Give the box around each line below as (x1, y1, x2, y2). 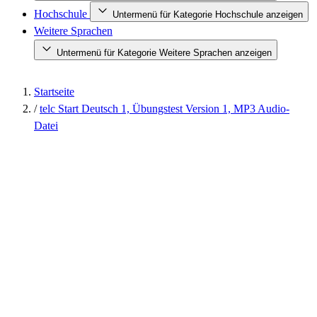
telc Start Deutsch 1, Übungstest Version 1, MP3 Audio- (40, 103, 289, 115)
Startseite (34, 86, 74, 98)
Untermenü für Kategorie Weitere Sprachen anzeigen (57, 47, 272, 58)
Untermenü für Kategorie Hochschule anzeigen (113, 9, 303, 20)
